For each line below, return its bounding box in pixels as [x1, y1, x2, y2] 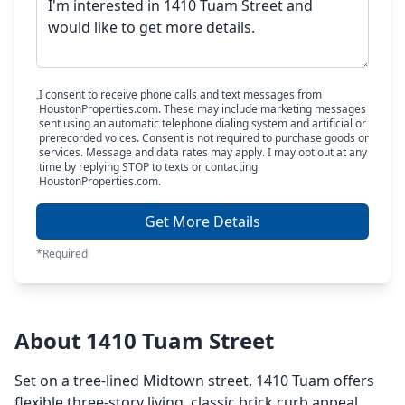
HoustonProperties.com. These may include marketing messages [38, 101, 366, 117]
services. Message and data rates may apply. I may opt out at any [38, 145, 367, 160]
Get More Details [145, 212, 260, 231]
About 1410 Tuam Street [14, 325, 274, 355]
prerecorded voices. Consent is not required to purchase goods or [38, 130, 369, 146]
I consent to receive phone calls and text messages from [38, 87, 322, 102]
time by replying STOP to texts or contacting [38, 159, 258, 174]
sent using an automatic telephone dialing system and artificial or [38, 116, 366, 131]
